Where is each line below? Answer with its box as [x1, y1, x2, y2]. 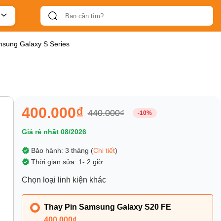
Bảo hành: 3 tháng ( [31, 147, 93, 155]
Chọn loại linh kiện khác [21, 176, 106, 184]
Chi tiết [93, 147, 115, 155]
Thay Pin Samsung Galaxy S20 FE [43, 203, 171, 212]
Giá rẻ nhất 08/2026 [21, 128, 86, 136]
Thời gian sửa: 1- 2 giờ [31, 158, 103, 166]
